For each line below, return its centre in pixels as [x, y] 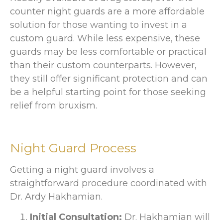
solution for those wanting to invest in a [99, 25]
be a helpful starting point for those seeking [108, 92]
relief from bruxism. [54, 106]
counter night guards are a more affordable [107, 12]
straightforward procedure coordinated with [109, 183]
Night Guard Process [73, 148]
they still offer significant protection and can [109, 79]
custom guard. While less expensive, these [105, 39]
